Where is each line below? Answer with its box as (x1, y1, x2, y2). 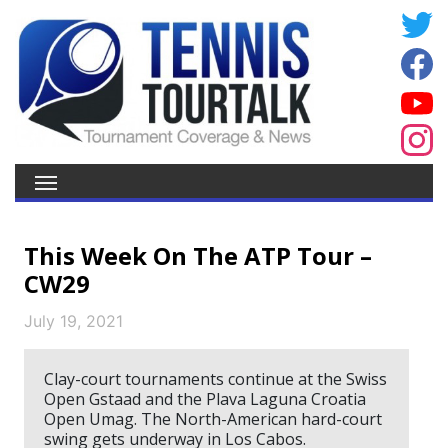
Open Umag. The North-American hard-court (44, 408, 382, 430)
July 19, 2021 (24, 311, 123, 331)
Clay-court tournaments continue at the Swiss (44, 368, 387, 390)
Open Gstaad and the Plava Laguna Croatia (44, 388, 366, 410)
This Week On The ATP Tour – (24, 239, 372, 272)
